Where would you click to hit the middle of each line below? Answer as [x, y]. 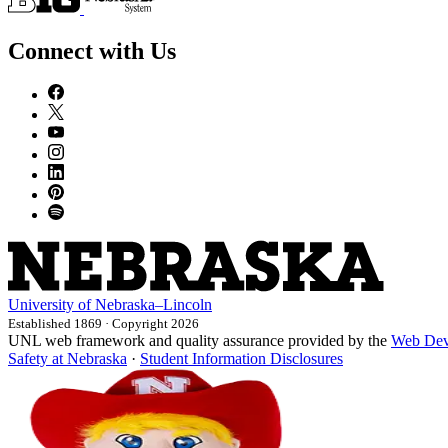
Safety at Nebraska [67, 359]
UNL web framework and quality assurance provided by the [199, 341]
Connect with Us [92, 50]
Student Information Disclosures [241, 359]
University [41, 305]
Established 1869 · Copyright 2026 [103, 324]
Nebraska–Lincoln [153, 305]
